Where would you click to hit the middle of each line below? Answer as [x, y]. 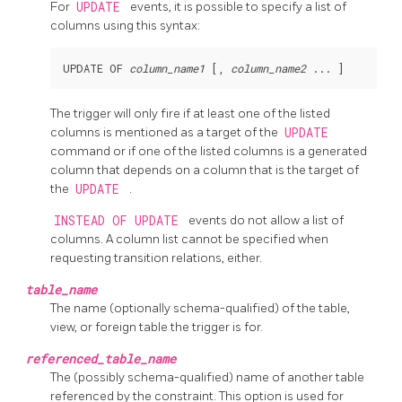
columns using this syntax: [125, 26]
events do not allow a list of [266, 221]
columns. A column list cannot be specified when [189, 240]
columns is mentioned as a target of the [166, 133]
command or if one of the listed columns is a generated [209, 152]
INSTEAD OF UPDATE [119, 221]
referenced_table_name [100, 359]
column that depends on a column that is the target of [205, 170]
